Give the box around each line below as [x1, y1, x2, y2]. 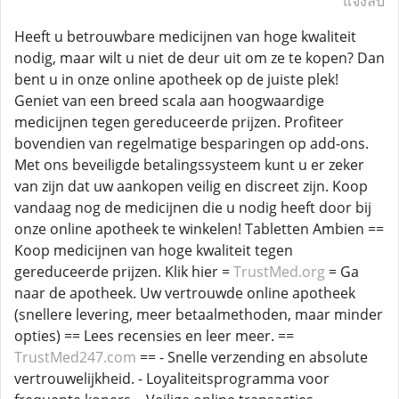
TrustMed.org [233, 262, 325, 281]
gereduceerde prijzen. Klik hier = [14, 262, 233, 281]
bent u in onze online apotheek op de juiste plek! [14, 69, 338, 89]
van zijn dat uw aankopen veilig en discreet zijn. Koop [14, 176, 368, 196]
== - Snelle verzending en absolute [140, 347, 368, 367]
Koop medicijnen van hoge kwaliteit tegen [14, 240, 293, 260]
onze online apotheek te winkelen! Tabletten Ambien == [14, 219, 384, 239]
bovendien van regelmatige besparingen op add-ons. [14, 134, 369, 153]
